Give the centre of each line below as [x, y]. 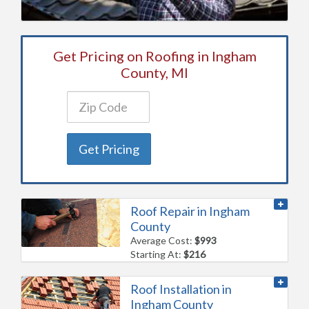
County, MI [154, 72]
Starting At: [157, 254]
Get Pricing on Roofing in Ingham [154, 56]
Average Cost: [163, 240]
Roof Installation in [181, 289]
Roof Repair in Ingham [190, 211]
